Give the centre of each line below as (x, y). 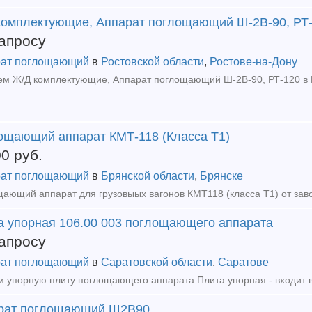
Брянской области (148, 176)
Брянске (221, 176)
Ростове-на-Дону (253, 62)
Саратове (243, 262)
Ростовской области (153, 62)
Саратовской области (157, 262)
